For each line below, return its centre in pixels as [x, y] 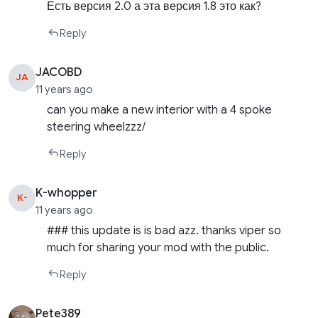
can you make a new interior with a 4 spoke [160, 110]
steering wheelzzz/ [97, 127]
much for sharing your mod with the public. [158, 247]
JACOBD [59, 73]
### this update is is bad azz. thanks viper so [164, 230]
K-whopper [67, 193]
